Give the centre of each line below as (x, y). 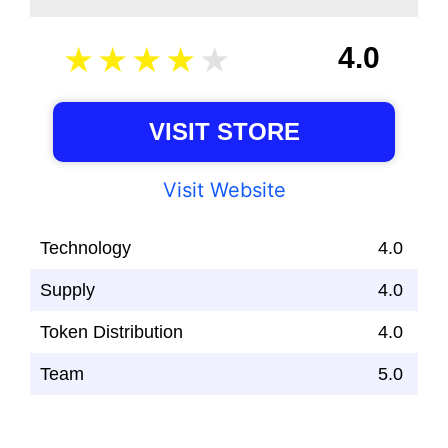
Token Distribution (111, 331)
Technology (85, 247)
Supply (67, 289)
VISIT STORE (224, 131)
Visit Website (224, 189)
